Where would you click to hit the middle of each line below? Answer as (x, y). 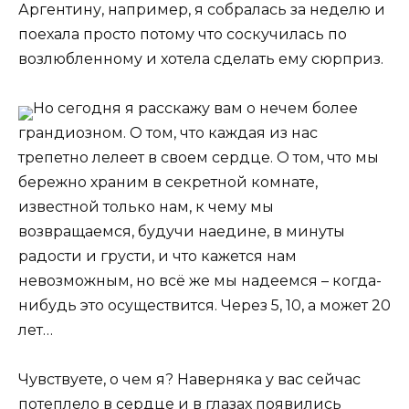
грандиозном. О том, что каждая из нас (168, 133)
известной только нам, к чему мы (146, 207)
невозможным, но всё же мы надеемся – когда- (200, 281)
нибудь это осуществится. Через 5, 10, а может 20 (204, 306)
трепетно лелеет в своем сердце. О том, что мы (199, 158)
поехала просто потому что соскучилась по (183, 34)
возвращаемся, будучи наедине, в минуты (182, 232)
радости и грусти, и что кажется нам (157, 257)
